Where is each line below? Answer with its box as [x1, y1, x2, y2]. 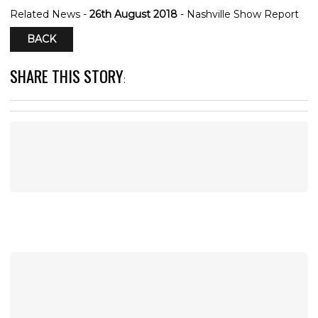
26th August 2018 [89, 8, 177, 21]
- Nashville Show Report [177, 8, 299, 21]
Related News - [10, 8, 89, 21]
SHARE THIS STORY [10, 64, 124, 88]
